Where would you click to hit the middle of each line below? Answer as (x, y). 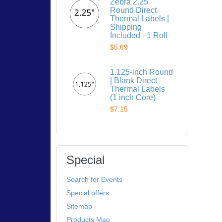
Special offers (88, 193)
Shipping (126, 27)
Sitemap (80, 206)
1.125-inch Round (142, 72)
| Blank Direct (134, 81)
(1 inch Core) (133, 97)
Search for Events (95, 179)
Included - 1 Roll (139, 35)
